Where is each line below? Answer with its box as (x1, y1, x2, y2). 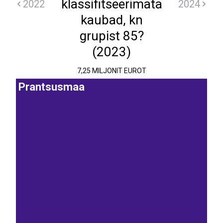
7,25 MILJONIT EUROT (77, 67, 146, 75)
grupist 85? (79, 28, 144, 43)
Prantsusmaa (18, 81, 85, 94)
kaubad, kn (80, 12, 143, 27)
